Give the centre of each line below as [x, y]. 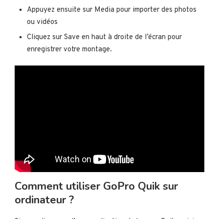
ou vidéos [42, 22]
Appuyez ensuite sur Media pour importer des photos [112, 10]
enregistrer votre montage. [69, 50]
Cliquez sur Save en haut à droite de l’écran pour [104, 38]
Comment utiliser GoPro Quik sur [96, 186]
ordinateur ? [44, 200]
